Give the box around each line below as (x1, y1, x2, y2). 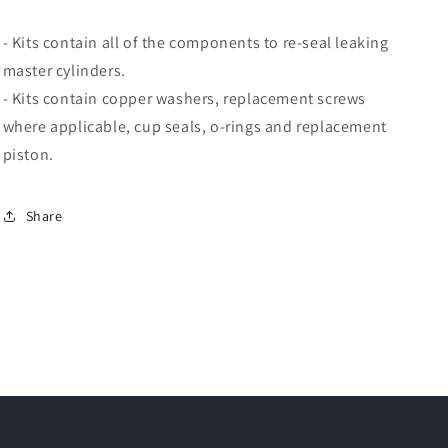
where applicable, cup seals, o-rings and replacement (2, 116, 387, 137)
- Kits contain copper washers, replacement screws (2, 88, 366, 109)
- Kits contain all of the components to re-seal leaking (2, 32, 389, 53)
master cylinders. (2, 60, 126, 81)
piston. (2, 144, 54, 165)
